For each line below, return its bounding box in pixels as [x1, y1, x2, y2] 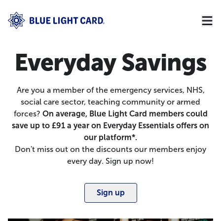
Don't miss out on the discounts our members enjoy [15, 145, 206, 154]
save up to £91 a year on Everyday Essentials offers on [12, 121, 209, 130]
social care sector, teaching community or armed [21, 97, 200, 107]
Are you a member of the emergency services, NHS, [16, 85, 205, 95]
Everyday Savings [14, 48, 207, 76]
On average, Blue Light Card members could [42, 109, 208, 118]
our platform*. [84, 133, 137, 142]
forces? [13, 109, 42, 118]
